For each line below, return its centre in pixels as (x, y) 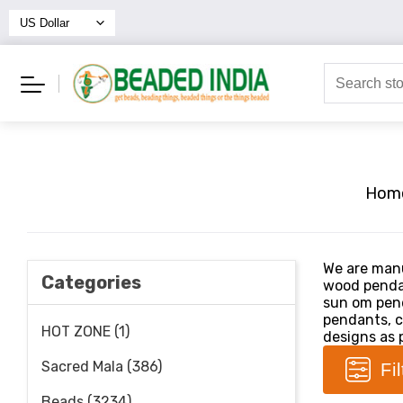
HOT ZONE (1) (85, 331)
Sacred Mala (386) (102, 367)
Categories (91, 282)
